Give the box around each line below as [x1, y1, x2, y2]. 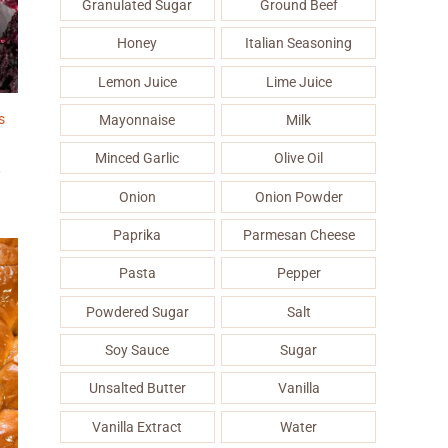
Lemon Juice [97, 73, 177, 90]
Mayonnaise [99, 112, 176, 129]
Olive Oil [274, 150, 324, 167]
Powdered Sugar [85, 303, 189, 320]
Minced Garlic [95, 150, 180, 167]
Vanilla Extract [92, 418, 183, 435]
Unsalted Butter [88, 380, 186, 397]
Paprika [113, 227, 162, 243]
